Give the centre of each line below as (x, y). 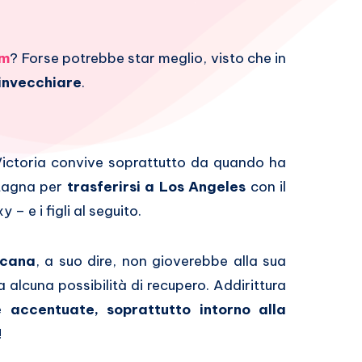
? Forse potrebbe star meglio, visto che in (148, 59)
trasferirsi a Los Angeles (156, 187)
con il (266, 187)
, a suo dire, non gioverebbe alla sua (161, 261)
